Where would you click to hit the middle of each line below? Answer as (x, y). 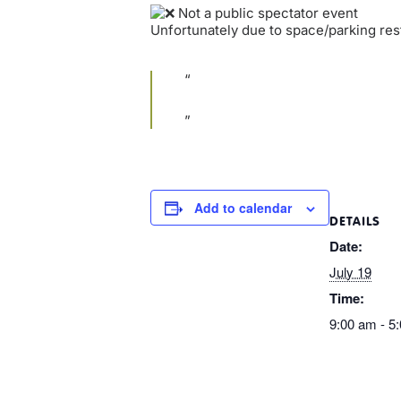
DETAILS (355, 221)
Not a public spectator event (266, 13)
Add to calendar (243, 208)
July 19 (350, 272)
